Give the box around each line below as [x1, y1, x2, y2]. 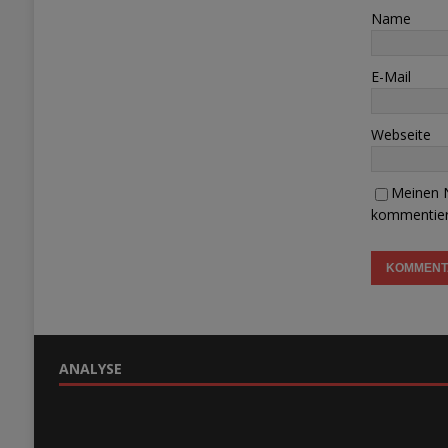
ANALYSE [58, 359, 122, 379]
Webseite [371, 125, 432, 145]
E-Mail [371, 67, 412, 87]
